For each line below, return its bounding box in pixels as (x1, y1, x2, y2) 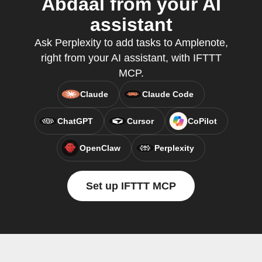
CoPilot (187, 116, 217, 126)
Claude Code (142, 89, 194, 99)
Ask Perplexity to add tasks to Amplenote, (34, 37, 228, 49)
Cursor (126, 116, 154, 126)
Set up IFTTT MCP (86, 180, 176, 192)
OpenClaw (80, 143, 120, 153)
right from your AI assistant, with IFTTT (40, 52, 222, 64)
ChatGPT (57, 116, 93, 126)
